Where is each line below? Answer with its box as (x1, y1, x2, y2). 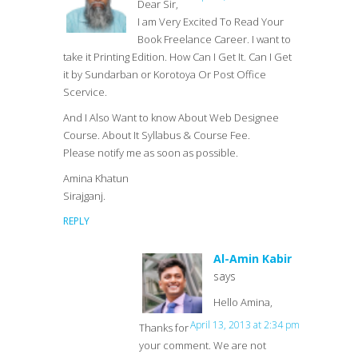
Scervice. (63, 85, 107, 99)
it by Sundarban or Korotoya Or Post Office (63, 67, 266, 82)
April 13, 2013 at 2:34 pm (190, 318, 300, 332)
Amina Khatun (63, 171, 129, 185)
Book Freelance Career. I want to (137, 32, 291, 46)
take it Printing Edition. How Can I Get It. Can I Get (63, 50, 292, 64)
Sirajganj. (63, 189, 105, 203)
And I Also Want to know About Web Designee (63, 110, 279, 125)
